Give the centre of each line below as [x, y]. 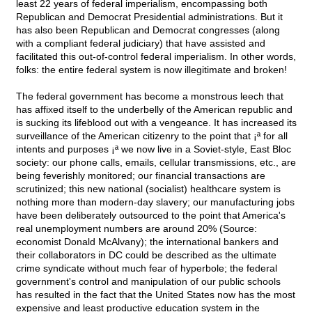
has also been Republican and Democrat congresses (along [148, 30]
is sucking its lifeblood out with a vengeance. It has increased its [156, 123]
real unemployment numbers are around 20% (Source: [136, 229]
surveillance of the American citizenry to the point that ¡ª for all [152, 136]
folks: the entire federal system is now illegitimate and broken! [151, 70]
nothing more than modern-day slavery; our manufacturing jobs [155, 202]
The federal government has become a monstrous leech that [150, 96]
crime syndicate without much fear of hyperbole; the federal [147, 268]
